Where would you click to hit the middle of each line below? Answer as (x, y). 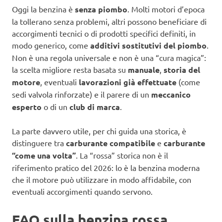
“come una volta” (44, 155)
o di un (55, 106)
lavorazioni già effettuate (128, 82)
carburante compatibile (111, 143)
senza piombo (101, 9)
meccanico (171, 94)
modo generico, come (51, 45)
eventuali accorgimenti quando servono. (82, 191)
